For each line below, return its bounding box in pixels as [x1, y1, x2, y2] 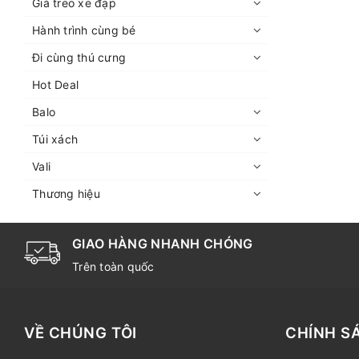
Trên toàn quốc [72, 259, 155, 273]
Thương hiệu [32, 186, 100, 200]
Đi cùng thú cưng [32, 50, 126, 64]
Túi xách [32, 131, 78, 146]
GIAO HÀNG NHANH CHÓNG [72, 235, 253, 252]
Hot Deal [32, 77, 79, 91]
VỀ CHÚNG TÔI [24, 323, 137, 341]
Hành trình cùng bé [32, 22, 136, 37]
